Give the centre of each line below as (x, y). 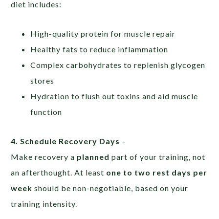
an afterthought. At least (59, 172)
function (46, 111)
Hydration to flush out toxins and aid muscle (114, 96)
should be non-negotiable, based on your (110, 188)
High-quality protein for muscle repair (103, 33)
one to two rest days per (157, 172)
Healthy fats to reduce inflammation (99, 49)
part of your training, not (158, 156)
